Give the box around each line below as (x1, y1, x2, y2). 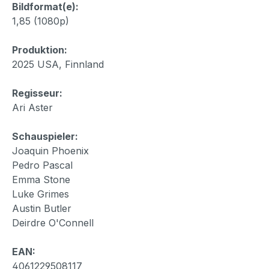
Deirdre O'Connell (12, 216, 94, 229)
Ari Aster (12, 101, 53, 113)
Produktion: (12, 43, 67, 56)
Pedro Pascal (12, 159, 73, 171)
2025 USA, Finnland (12, 58, 104, 70)
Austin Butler (12, 202, 71, 214)
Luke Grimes (12, 187, 69, 200)
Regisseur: (12, 86, 62, 99)
